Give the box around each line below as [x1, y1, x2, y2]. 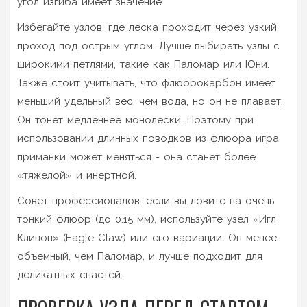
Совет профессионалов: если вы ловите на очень [17, 194, 274, 207]
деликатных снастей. [17, 268, 123, 281]
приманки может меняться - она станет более [17, 150, 256, 163]
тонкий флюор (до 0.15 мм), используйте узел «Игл [17, 212, 276, 225]
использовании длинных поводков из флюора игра [17, 132, 279, 145]
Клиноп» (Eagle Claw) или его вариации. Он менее [17, 231, 277, 244]
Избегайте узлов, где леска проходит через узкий [17, 21, 277, 34]
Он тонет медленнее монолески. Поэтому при [17, 113, 254, 126]
